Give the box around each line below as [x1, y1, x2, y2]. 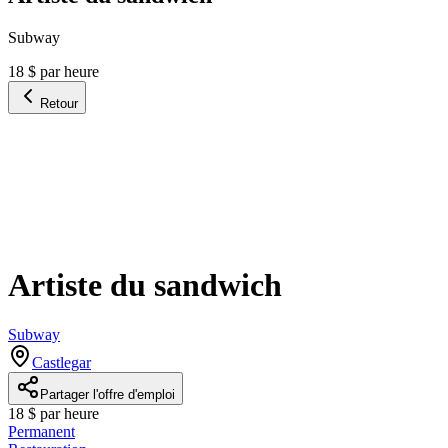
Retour [40, 95, 78, 111]
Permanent [8, 422, 75, 440]
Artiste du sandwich [8, 267, 282, 304]
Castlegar [32, 353, 91, 371]
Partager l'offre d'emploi [40, 386, 175, 402]
